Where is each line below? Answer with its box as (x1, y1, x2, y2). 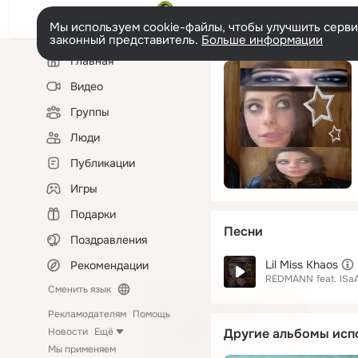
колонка (42, 61, 79, 74)
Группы (70, 105, 109, 119)
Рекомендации (70, 258, 149, 272)
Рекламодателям (48, 308, 126, 320)
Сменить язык (48, 283, 111, 296)
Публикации (70, 156, 135, 170)
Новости (48, 325, 88, 338)
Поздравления (70, 233, 147, 247)
